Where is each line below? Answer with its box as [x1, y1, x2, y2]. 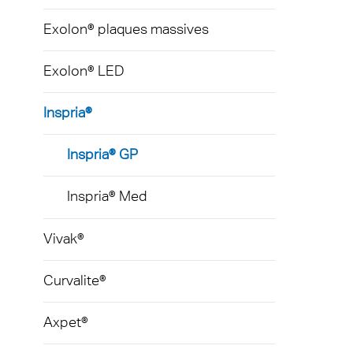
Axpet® [43, 313, 88, 330]
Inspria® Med [67, 187, 147, 204]
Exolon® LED [43, 61, 124, 79]
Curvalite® [43, 271, 106, 288]
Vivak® [43, 229, 84, 247]
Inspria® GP [67, 145, 138, 162]
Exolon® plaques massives [43, 20, 209, 37]
